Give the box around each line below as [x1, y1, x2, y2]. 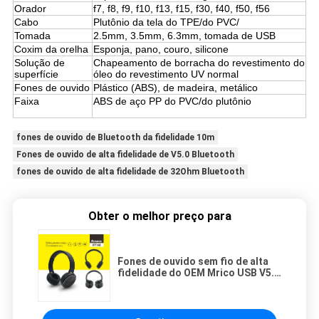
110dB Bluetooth [117, 278, 197, 290]
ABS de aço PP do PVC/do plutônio [93, 95, 251, 107]
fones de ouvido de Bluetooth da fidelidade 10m [16, 132, 214, 142]
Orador [14, 2, 46, 14]
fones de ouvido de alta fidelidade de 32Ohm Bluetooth [16, 166, 244, 177]
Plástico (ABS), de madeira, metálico [93, 81, 258, 93]
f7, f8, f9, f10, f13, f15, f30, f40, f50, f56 [93, 2, 270, 14]
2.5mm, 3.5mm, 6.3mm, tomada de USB [93, 29, 276, 41]
